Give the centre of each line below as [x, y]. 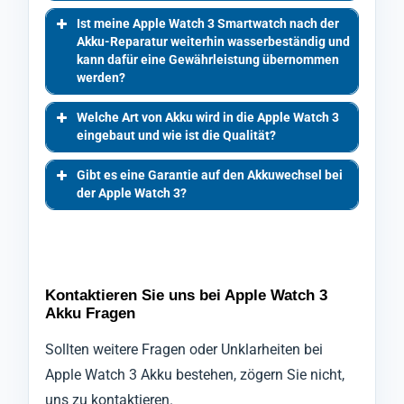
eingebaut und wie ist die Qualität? [176, 136]
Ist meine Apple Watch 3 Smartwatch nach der [208, 24]
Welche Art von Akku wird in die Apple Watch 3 [208, 118]
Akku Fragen [90, 314]
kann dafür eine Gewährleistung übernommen [208, 60]
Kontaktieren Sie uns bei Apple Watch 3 [186, 296]
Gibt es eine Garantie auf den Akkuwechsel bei [210, 176]
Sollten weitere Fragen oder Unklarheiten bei [184, 350]
